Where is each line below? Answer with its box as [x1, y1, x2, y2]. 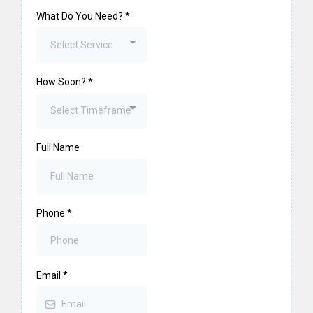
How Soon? [36, 76, 88, 87]
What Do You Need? [36, 10, 125, 22]
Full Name [36, 142, 80, 153]
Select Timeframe [50, 105, 131, 116]
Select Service [50, 39, 113, 50]
